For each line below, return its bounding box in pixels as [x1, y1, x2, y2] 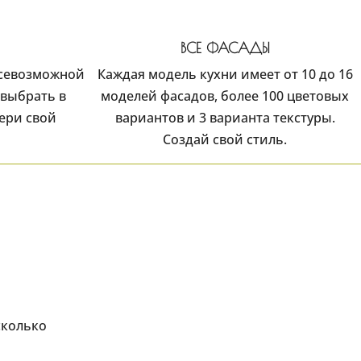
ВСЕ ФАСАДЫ [180, 39, 270, 57]
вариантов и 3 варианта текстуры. [114, 109, 335, 127]
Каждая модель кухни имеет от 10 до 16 [97, 65, 353, 84]
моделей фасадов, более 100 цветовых [101, 87, 349, 106]
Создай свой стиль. [163, 131, 287, 149]
